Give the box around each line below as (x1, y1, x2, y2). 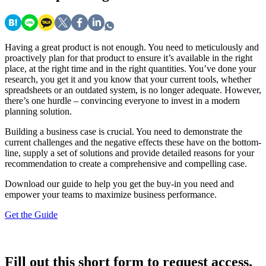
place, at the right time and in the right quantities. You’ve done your (5, 64, 256, 74)
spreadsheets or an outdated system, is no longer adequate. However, (5, 85, 261, 96)
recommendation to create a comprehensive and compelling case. (5, 159, 247, 169)
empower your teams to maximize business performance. (5, 189, 217, 200)
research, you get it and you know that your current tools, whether (5, 74, 251, 85)
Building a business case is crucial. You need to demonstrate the (5, 126, 242, 137)
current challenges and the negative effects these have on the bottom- (5, 137, 261, 148)
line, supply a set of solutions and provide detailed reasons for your (5, 148, 254, 159)
